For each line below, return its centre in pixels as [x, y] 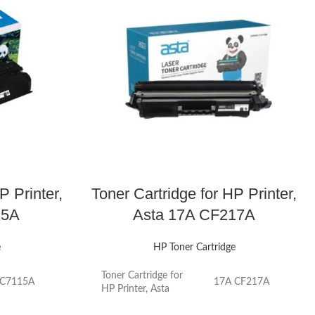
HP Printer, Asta [135, 289]
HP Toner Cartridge [194, 247]
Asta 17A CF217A [194, 214]
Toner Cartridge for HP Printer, [194, 193]
